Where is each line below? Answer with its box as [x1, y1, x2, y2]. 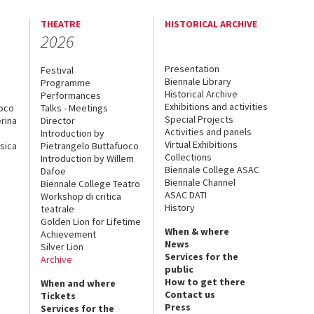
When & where [165, 225, 230, 238]
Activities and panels [165, 125, 252, 138]
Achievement [40, 228, 96, 240]
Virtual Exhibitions [165, 138, 238, 151]
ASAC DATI [165, 189, 207, 201]
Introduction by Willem [40, 152, 134, 165]
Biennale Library [165, 75, 232, 88]
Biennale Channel [165, 176, 236, 189]
